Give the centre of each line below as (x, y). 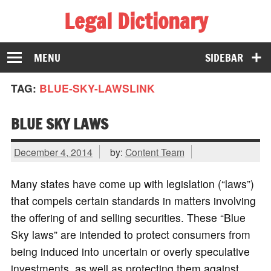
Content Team (155, 152)
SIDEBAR (224, 57)
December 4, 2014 (53, 152)
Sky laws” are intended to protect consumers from (130, 235)
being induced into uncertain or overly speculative (130, 252)
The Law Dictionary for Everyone (90, 41)
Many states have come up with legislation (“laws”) (132, 184)
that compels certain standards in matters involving (133, 201)
